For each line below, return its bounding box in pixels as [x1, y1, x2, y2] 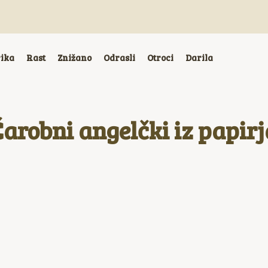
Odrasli [103, 51, 135, 63]
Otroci [147, 51, 173, 63]
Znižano [57, 51, 92, 63]
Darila [185, 51, 213, 63]
